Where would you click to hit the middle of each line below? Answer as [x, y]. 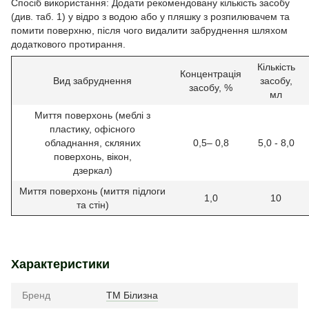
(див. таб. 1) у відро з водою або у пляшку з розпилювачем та [150, 16]
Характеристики [60, 264]
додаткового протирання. [68, 44]
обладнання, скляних [92, 142]
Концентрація [211, 73]
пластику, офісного [92, 129]
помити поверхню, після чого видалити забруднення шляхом [149, 30]
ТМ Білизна [132, 295]
